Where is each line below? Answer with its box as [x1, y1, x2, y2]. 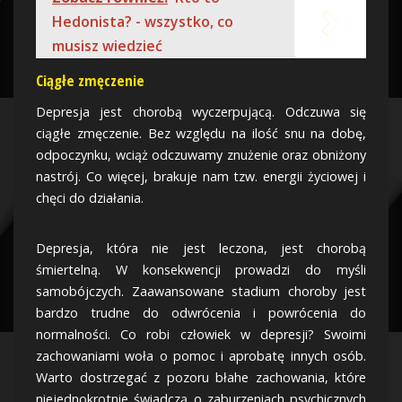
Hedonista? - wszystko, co [52, 12, 233, 31]
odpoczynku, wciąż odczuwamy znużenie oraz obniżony [36, 146, 366, 164]
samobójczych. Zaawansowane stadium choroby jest [36, 283, 366, 301]
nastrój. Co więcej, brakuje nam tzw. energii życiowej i [36, 168, 366, 186]
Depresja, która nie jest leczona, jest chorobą [36, 240, 366, 258]
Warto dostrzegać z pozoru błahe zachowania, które [36, 369, 366, 387]
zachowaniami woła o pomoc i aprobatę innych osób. [36, 347, 366, 365]
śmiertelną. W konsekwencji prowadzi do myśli [36, 261, 366, 279]
